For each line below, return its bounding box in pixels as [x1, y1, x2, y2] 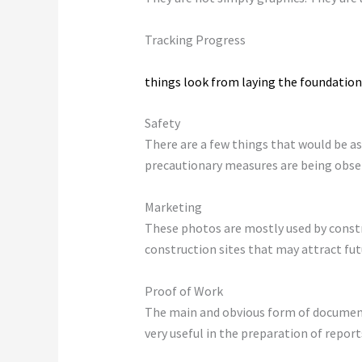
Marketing [144, 198, 202, 215]
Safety [144, 115, 180, 132]
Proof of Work [144, 282, 223, 299]
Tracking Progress [144, 31, 246, 48]
